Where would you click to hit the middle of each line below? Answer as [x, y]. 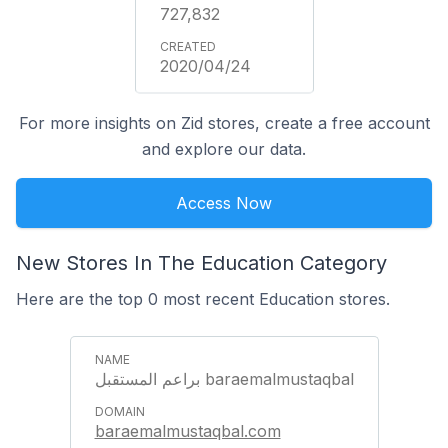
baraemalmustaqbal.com [187, 431]
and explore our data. [224, 149]
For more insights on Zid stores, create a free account [224, 123]
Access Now [224, 203]
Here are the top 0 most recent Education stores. [203, 299]
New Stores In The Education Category [201, 263]
